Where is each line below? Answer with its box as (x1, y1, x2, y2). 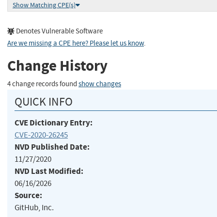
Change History (7, 56, 108, 76)
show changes (78, 79, 121, 89)
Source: (15, 189, 42, 201)
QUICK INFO (15, 94, 73, 109)
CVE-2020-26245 (15, 129, 68, 140)
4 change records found (7, 79, 78, 89)
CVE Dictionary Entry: (15, 117, 93, 128)
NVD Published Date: (15, 141, 90, 153)
